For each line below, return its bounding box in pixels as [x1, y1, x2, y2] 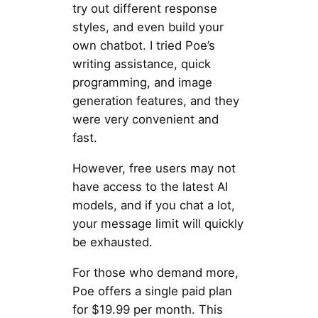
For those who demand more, [72, 265, 238, 280]
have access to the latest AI [72, 179, 228, 194]
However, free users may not [72, 160, 236, 175]
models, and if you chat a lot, [72, 197, 235, 212]
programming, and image [72, 75, 212, 90]
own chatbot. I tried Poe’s [72, 38, 215, 53]
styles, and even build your [72, 20, 224, 35]
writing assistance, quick [72, 57, 211, 72]
